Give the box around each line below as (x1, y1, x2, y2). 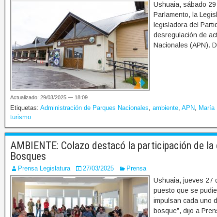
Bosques (10, 150, 46, 163)
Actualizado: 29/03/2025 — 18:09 (10, 94, 88, 101)
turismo (10, 113, 31, 121)
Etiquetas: (10, 104, 40, 112)
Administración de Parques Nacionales (40, 104, 149, 112)
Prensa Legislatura (18, 165, 70, 172)
